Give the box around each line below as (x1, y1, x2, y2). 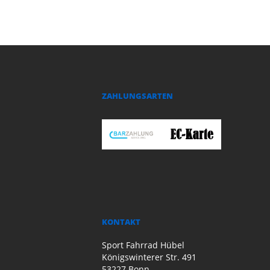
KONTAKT (101, 216, 140, 228)
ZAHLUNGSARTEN (101, 90, 173, 102)
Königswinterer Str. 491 (101, 251, 196, 263)
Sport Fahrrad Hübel (101, 239, 184, 251)
